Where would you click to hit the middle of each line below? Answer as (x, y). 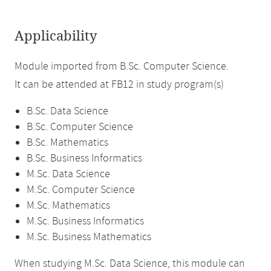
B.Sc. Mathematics (67, 143)
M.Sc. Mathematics (68, 206)
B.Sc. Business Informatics (84, 158)
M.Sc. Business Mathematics (89, 237)
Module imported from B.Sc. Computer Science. (122, 67)
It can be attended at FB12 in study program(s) (119, 85)
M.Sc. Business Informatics (85, 221)
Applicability (56, 36)
